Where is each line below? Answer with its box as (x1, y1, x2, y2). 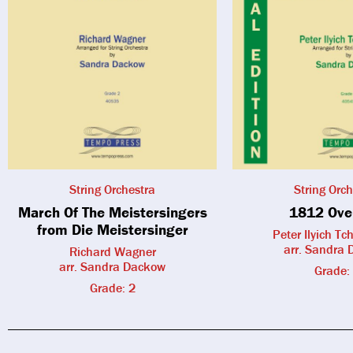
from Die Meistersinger (36, 219, 188, 239)
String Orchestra (69, 180, 155, 197)
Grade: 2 (89, 279, 136, 295)
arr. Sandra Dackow (59, 258, 165, 274)
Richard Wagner (69, 243, 156, 259)
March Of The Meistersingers (17, 202, 207, 221)
